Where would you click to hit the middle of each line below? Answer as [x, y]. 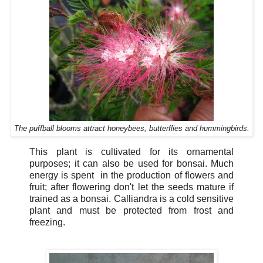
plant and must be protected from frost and [131, 210]
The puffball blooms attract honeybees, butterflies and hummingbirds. [131, 129]
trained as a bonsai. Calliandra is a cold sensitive [131, 198]
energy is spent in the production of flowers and [131, 175]
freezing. [47, 222]
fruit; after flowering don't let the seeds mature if [131, 187]
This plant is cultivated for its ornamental [131, 151]
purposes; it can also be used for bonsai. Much [131, 163]
